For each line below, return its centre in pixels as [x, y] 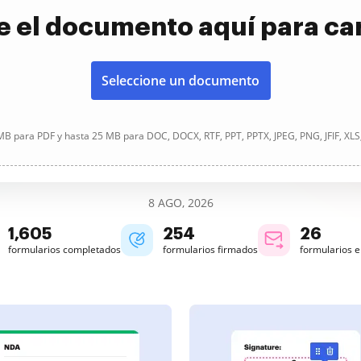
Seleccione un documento [180, 81]
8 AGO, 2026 [180, 203]
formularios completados [64, 249]
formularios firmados [210, 249]
